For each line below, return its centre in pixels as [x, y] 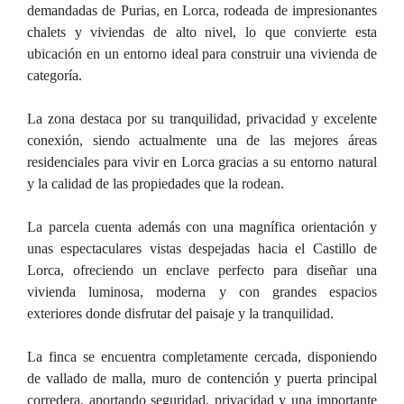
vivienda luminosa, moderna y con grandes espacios [202, 292]
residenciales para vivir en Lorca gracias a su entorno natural [202, 162]
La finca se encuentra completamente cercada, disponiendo [202, 357]
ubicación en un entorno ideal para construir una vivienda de [202, 54]
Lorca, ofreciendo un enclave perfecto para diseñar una [202, 270]
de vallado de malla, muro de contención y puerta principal [202, 378]
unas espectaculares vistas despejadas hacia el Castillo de [202, 248]
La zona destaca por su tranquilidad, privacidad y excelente [202, 119]
